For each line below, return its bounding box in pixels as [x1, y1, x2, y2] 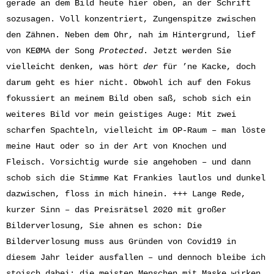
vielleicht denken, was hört [6, 62, 143, 72]
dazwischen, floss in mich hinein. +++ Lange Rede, [6, 189, 246, 199]
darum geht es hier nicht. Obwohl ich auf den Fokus [6, 78, 251, 87]
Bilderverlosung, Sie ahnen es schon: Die [6, 221, 202, 231]
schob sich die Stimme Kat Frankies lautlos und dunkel [6, 173, 265, 183]
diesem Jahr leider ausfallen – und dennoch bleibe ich [6, 253, 265, 262]
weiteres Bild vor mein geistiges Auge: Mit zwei [6, 109, 236, 119]
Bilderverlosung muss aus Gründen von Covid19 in [6, 237, 236, 246]
